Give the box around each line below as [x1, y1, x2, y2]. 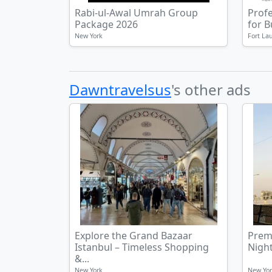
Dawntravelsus [69, 80, 171, 100]
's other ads [171, 80, 251, 100]
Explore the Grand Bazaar [75, 229, 192, 242]
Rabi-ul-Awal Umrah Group [75, 6, 198, 19]
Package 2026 [75, 18, 138, 31]
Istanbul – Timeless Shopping [75, 240, 209, 254]
